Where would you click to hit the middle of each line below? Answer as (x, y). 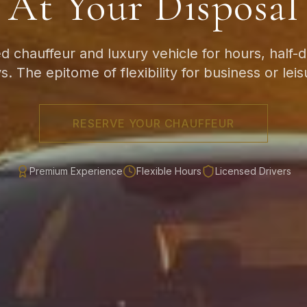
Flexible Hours (169, 171)
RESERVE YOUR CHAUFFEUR (153, 123)
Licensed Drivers (253, 171)
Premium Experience (76, 171)
